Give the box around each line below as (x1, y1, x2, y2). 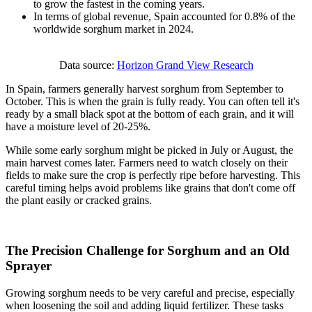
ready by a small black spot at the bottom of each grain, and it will (6, 107, 294, 120)
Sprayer (6, 258, 52, 274)
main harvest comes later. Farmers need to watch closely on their (6, 156, 288, 169)
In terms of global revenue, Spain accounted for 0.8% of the (33, 10, 295, 22)
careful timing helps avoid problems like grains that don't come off (6, 181, 295, 194)
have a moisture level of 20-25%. (6, 120, 150, 132)
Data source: (58, 58, 117, 71)
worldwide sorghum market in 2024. (33, 22, 194, 35)
